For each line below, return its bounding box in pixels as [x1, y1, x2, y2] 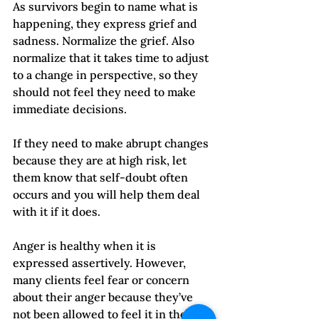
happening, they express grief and [13, 16, 200, 31]
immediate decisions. [13, 102, 130, 117]
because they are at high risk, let [13, 153, 189, 168]
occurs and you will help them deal [13, 187, 203, 202]
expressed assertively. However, [13, 256, 189, 271]
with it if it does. [13, 204, 109, 219]
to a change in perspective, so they [13, 68, 201, 83]
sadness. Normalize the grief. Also [13, 33, 197, 48]
